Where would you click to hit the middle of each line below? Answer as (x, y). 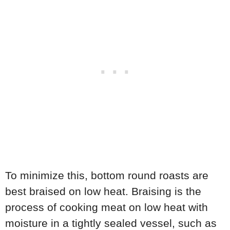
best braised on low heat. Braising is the (103, 191)
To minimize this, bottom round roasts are (107, 176)
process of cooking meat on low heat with (107, 207)
